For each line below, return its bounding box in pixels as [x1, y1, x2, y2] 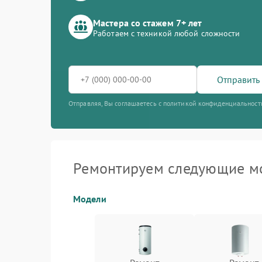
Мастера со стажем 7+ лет [93, 17, 202, 29]
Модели [73, 193, 106, 205]
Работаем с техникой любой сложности [93, 28, 240, 39]
